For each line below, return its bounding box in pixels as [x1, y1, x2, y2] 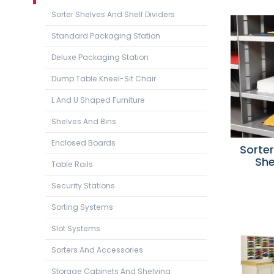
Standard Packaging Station [51, 30, 160, 41]
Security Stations [51, 180, 115, 191]
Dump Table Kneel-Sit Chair [51, 73, 156, 84]
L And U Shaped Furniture [51, 94, 145, 105]
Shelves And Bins [51, 116, 116, 127]
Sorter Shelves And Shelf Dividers [51, 9, 175, 20]
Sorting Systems [51, 201, 113, 212]
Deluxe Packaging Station [51, 51, 149, 62]
